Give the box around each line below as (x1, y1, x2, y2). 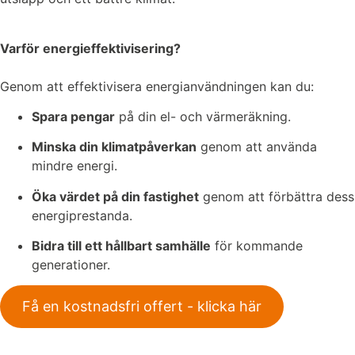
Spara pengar (32, 108, 115, 124)
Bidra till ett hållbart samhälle (32, 238, 211, 254)
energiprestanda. (32, 207, 132, 223)
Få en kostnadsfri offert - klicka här (22, 298, 261, 315)
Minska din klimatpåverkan (32, 139, 197, 155)
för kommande (211, 238, 303, 254)
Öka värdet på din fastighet (32, 188, 199, 204)
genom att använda (197, 139, 317, 155)
